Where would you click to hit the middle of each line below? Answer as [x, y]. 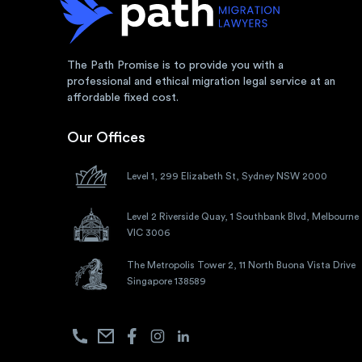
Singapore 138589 [166, 281]
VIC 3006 [148, 232]
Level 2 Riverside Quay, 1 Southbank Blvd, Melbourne [242, 216]
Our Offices [107, 137]
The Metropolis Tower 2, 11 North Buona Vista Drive [241, 265]
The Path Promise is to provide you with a [176, 65]
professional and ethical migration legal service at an [202, 81]
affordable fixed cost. [123, 97]
